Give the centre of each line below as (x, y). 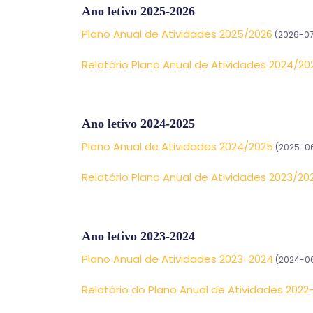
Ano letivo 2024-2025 (138, 124)
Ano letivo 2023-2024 (138, 236)
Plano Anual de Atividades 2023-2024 (177, 259)
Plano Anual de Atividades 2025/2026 (177, 34)
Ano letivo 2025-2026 (138, 11)
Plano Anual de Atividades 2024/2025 (177, 146)
